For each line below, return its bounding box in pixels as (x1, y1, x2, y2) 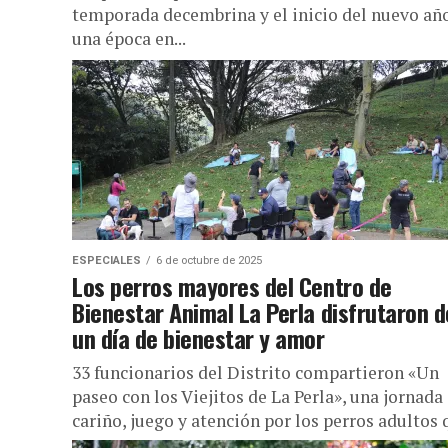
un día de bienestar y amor (72, 320, 325, 356)
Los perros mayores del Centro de (72, 268, 392, 304)
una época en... (72, 27, 186, 50)
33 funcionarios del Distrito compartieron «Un (72, 361, 439, 384)
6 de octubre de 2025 (156, 254, 262, 267)
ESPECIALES (72, 254, 141, 267)
